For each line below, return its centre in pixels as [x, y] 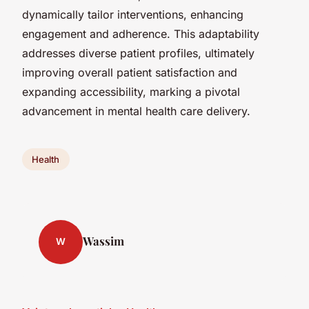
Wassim [103, 240]
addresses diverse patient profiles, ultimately [138, 53]
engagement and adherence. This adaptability [141, 33]
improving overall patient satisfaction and [130, 72]
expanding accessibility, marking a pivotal [131, 91]
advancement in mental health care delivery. [136, 111]
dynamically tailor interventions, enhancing [133, 14]
